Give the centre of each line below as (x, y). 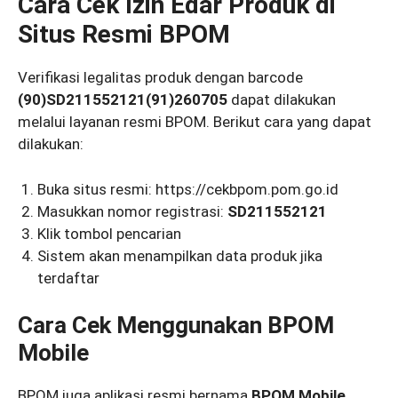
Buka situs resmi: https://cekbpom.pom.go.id (188, 189)
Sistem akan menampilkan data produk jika (180, 255)
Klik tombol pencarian (110, 233)
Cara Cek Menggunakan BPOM (176, 326)
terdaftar (69, 278)
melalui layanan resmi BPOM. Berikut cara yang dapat (195, 122)
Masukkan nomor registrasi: (133, 211)
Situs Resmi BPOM (124, 35)
